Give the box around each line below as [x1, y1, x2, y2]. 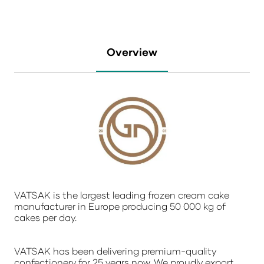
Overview [107, 45, 157, 58]
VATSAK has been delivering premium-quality [14, 245, 216, 256]
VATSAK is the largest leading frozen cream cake [14, 189, 229, 200]
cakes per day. [14, 211, 77, 223]
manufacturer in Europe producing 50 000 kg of [14, 200, 226, 212]
